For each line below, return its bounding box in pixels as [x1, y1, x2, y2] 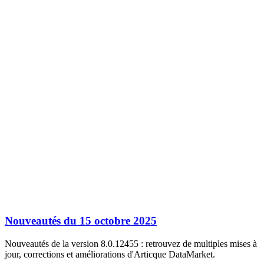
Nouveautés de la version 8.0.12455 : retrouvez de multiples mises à [5, 238, 257, 249]
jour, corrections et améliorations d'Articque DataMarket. [5, 249, 215, 259]
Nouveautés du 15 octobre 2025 [5, 214, 157, 227]
